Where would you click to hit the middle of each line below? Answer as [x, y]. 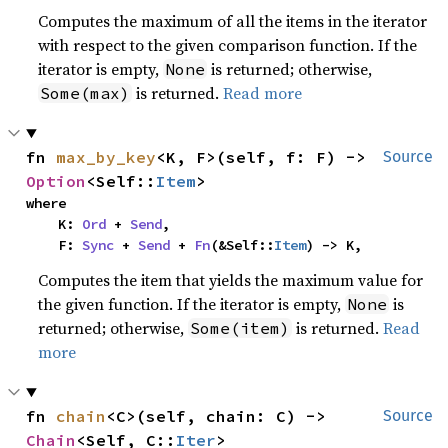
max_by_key [106, 157]
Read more [263, 93]
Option [56, 181]
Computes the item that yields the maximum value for [231, 280]
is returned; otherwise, [290, 69]
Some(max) [85, 93]
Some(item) [240, 328]
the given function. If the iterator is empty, [192, 304]
